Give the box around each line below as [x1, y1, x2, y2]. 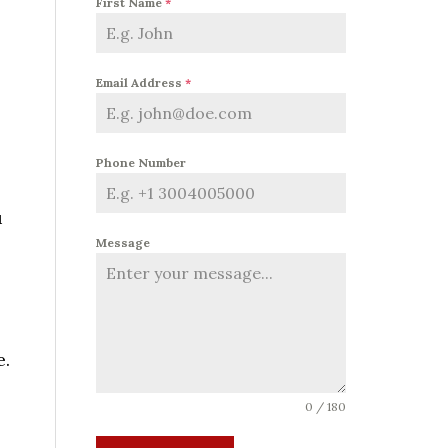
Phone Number [96, 154, 186, 170]
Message [96, 234, 150, 250]
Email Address [96, 74, 185, 90]
